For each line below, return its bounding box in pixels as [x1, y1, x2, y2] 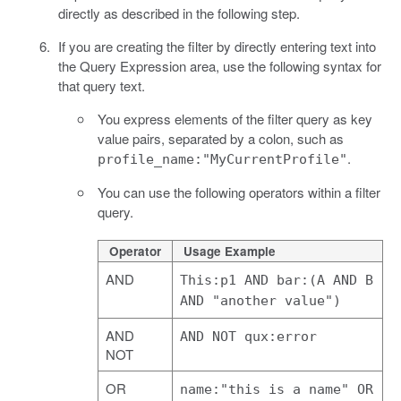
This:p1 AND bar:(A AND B [180, 271, 373, 288]
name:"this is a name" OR [180, 380, 373, 397]
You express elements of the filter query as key [98, 108, 372, 128]
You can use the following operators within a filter [98, 182, 380, 201]
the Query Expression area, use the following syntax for [57, 55, 381, 75]
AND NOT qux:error [180, 328, 317, 345]
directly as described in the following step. [57, 3, 300, 22]
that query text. [57, 75, 145, 95]
